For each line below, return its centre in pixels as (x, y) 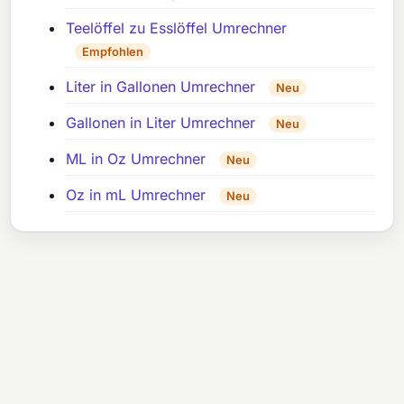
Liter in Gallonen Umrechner (161, 87)
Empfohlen (113, 51)
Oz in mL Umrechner (136, 195)
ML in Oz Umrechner (136, 159)
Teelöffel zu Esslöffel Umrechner (177, 28)
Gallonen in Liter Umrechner (161, 123)
